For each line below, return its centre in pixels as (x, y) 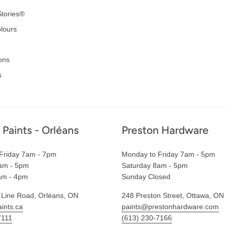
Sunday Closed (146, 177)
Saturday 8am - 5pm (155, 165)
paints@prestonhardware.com (170, 207)
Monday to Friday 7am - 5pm (168, 154)
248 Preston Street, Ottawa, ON (173, 195)
